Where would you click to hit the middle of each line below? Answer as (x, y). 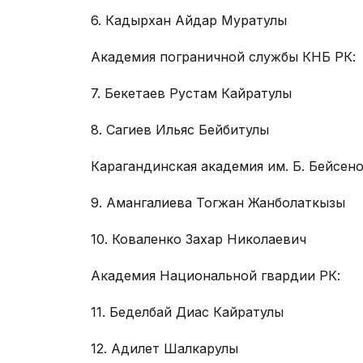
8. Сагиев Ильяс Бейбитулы (180, 130)
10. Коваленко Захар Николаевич (199, 239)
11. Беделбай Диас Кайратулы (187, 312)
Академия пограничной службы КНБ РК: (223, 57)
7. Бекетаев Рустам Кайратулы (191, 94)
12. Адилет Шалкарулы (164, 349)
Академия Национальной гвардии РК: (216, 276)
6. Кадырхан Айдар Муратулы (189, 21)
